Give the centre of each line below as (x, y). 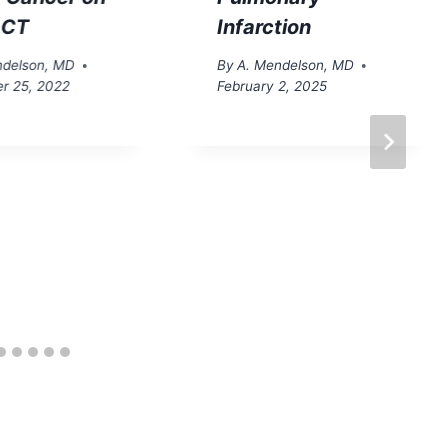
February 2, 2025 (271, 86)
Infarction (263, 26)
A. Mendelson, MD (295, 65)
